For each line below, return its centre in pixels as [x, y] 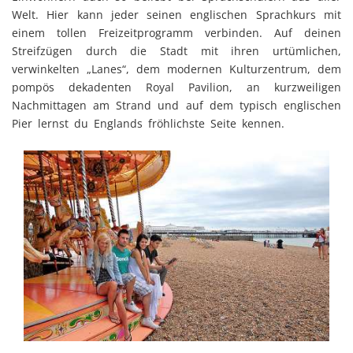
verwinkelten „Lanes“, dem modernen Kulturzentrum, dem [176, 69]
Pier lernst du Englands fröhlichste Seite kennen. [148, 123]
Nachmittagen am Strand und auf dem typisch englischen [176, 105]
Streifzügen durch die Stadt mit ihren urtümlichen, [176, 50]
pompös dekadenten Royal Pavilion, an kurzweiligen [176, 87]
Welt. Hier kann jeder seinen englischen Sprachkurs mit [176, 14]
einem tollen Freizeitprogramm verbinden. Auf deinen [176, 32]
